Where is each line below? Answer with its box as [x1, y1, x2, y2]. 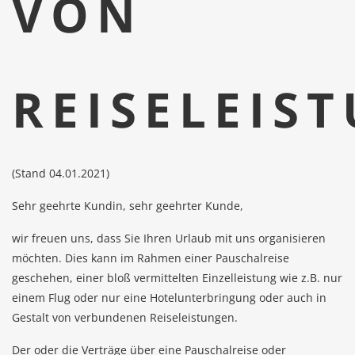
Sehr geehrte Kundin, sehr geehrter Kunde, [12, 198, 243, 213]
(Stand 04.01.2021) [12, 166, 109, 181]
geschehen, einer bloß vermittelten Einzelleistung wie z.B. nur [12, 270, 342, 285]
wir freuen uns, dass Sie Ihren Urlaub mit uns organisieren [12, 231, 326, 246]
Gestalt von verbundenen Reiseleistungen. [12, 310, 238, 325]
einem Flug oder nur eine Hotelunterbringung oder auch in [12, 290, 326, 305]
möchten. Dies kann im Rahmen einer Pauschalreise [12, 250, 289, 265]
